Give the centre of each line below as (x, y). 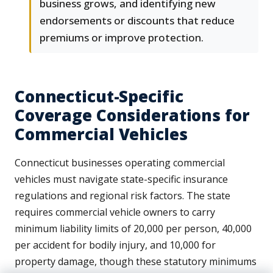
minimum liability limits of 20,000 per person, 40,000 (133, 229)
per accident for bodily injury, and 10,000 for (115, 245)
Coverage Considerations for (132, 115)
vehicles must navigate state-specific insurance (121, 179)
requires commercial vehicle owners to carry (115, 212)
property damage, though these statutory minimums (136, 262)
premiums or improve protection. (122, 38)
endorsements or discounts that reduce (137, 21)
